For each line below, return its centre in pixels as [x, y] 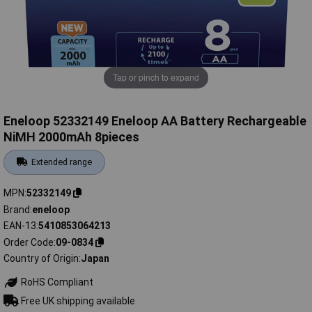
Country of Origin [41, 259]
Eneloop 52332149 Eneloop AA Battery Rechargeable [155, 121]
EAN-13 [20, 226]
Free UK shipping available [77, 301]
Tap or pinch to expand [156, 77]
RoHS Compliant [56, 282]
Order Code [29, 242]
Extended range [62, 162]
